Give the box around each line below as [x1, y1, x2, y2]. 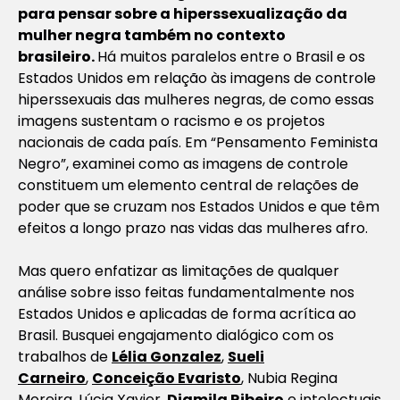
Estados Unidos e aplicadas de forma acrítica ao [18, 303, 356, 324]
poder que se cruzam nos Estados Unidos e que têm [18, 196, 379, 217]
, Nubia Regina [241, 367, 337, 388]
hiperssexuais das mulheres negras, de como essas [18, 88, 374, 110]
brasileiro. [18, 46, 97, 67]
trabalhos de [18, 346, 112, 367]
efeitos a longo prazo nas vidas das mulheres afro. [18, 217, 368, 238]
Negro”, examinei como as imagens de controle [18, 153, 348, 174]
